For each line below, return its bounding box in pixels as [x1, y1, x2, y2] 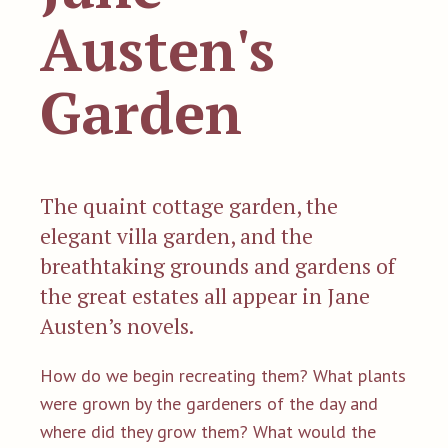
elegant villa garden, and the [40, 221, 313, 250]
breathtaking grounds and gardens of [40, 251, 395, 280]
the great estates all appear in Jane [40, 281, 370, 310]
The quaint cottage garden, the [40, 191, 338, 220]
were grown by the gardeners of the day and [40, 391, 378, 415]
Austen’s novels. [40, 311, 194, 340]
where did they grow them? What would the [40, 419, 376, 443]
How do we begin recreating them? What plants [40, 363, 406, 387]
